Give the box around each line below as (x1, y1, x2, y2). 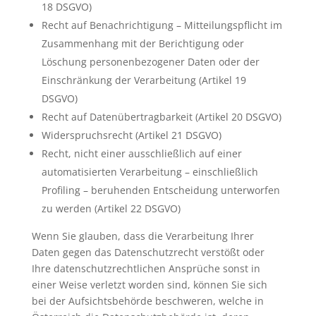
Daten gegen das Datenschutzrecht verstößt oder (31, 245, 265, 259)
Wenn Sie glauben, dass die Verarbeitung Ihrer (31, 229, 254, 243)
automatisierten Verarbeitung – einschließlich (41, 165, 258, 178)
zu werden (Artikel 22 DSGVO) (41, 202, 181, 215)
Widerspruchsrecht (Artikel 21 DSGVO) (41, 128, 221, 142)
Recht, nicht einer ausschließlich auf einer (41, 147, 242, 160)
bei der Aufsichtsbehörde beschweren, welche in (31, 294, 264, 308)
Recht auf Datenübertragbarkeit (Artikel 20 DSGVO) (41, 110, 281, 123)
